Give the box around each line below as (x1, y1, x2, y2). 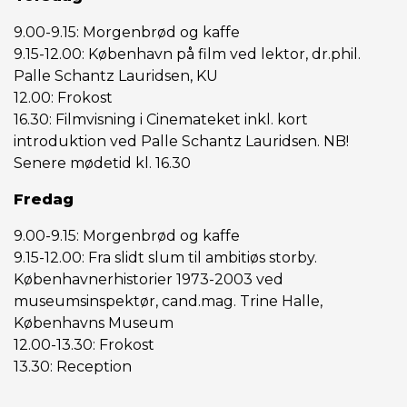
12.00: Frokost (14, 89, 116, 106)
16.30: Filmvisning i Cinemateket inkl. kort (14, 111, 308, 128)
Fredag (14, 191, 74, 208)
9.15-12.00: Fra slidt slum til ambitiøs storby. (14, 249, 317, 266)
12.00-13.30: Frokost (14, 336, 158, 353)
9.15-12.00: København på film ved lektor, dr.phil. (14, 45, 361, 63)
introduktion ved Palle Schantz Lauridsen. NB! (14, 133, 349, 150)
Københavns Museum (14, 314, 174, 332)
